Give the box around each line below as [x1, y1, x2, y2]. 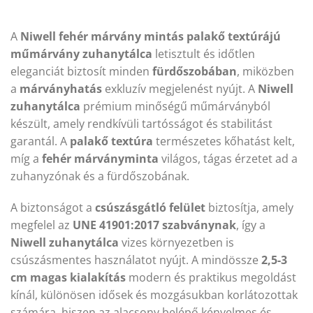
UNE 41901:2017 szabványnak [73, 217, 236, 233]
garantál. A [10, 133, 70, 149]
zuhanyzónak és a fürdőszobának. [10, 168, 189, 184]
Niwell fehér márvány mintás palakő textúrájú [20, 28, 281, 44]
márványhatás [20, 80, 102, 96]
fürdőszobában [152, 63, 237, 79]
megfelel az [10, 217, 73, 233]
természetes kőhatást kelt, [153, 133, 295, 149]
